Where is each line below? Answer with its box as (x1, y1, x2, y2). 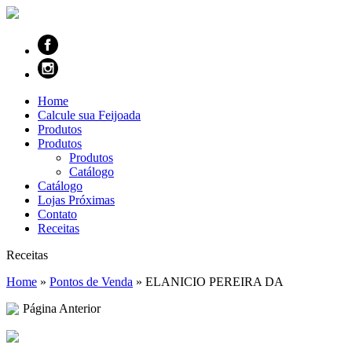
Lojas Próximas (38, 193, 115, 207)
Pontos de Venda (49, 275, 133, 288)
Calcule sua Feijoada (38, 108, 141, 122)
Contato (38, 207, 77, 221)
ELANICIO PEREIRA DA (145, 275, 284, 288)
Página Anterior (23, 302, 101, 315)
